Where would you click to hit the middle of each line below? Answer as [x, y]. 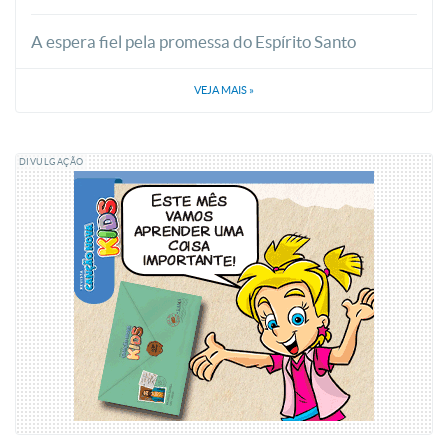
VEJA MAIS [221, 89]
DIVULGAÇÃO [51, 161]
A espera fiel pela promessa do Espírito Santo [193, 41]
